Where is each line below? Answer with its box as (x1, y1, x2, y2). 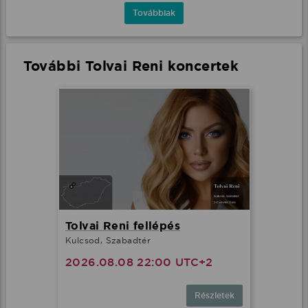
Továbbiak (133, 7, 175, 19)
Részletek (195, 289, 234, 301)
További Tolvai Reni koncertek (23, 56, 239, 75)
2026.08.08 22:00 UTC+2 (65, 254, 213, 269)
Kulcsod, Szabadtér (65, 234, 151, 245)
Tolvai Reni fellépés (65, 218, 180, 233)
